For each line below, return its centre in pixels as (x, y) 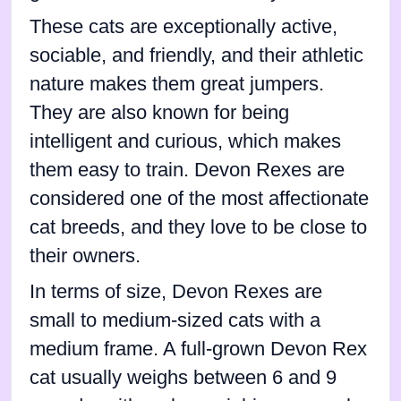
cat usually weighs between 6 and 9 (183, 377)
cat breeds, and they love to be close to (198, 227)
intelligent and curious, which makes (185, 141)
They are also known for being (159, 112)
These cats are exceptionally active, (183, 26)
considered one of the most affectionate (199, 198)
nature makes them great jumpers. (177, 84)
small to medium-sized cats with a (175, 320)
